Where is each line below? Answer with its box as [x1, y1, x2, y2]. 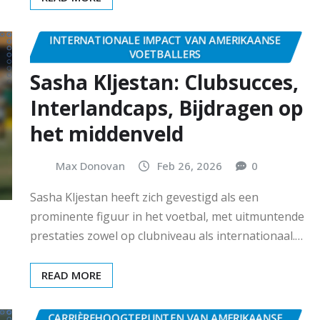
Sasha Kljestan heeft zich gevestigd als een [30, 189, 259, 206]
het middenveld [30, 120, 184, 148]
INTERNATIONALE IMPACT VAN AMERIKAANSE [49, 32, 281, 47]
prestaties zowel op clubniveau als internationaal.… [30, 228, 303, 244]
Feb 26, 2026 [157, 159, 222, 174]
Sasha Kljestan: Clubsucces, [30, 69, 299, 96]
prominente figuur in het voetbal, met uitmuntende [30, 209, 304, 225]
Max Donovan [56, 159, 125, 174]
